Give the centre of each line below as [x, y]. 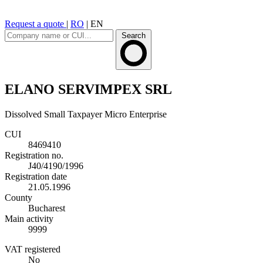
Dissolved [23, 114]
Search [134, 36]
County [18, 197]
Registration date [36, 176]
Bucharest [47, 208]
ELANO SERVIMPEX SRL [88, 89]
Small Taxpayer [73, 114]
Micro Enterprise [136, 114]
